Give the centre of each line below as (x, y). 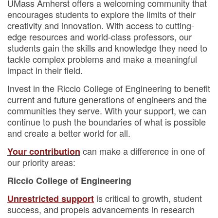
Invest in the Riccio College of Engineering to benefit (109, 88)
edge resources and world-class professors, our (100, 36)
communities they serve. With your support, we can (107, 110)
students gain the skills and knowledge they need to (107, 48)
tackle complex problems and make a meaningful (102, 59)
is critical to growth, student (148, 198)
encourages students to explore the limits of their (101, 14)
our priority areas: (41, 162)
